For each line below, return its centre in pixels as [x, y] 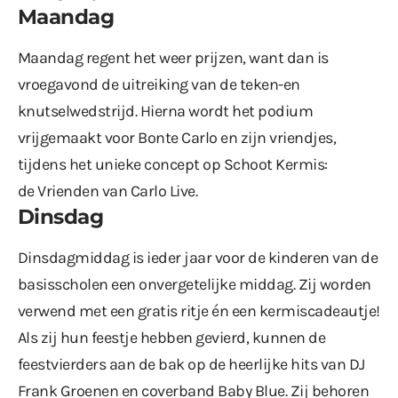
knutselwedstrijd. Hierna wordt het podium [166, 111]
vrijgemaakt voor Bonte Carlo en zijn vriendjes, [177, 138]
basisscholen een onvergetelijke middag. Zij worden [195, 285]
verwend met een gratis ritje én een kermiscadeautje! [199, 311]
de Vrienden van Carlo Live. [109, 191]
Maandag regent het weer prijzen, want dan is [173, 58]
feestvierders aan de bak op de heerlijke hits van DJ [191, 365]
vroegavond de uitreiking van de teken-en [159, 85]
